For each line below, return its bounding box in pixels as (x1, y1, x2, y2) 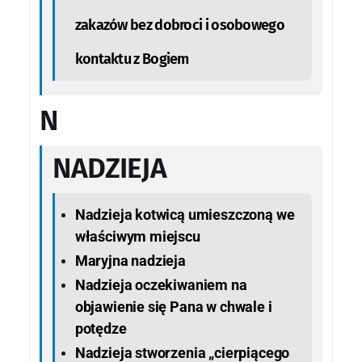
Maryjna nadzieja (74, 251, 186, 269)
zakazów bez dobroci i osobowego (74, 15, 284, 34)
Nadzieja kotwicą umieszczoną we (74, 205, 295, 223)
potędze (74, 319, 127, 337)
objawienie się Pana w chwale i (74, 297, 272, 315)
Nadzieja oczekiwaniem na (74, 276, 247, 293)
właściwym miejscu (74, 227, 200, 245)
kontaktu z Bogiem (74, 49, 189, 68)
